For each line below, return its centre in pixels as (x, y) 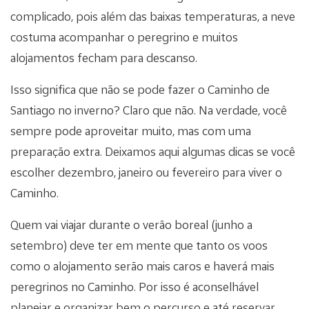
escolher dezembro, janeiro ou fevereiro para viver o (146, 172)
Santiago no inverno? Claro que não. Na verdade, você (149, 110)
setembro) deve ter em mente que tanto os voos (139, 246)
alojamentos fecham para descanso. (104, 58)
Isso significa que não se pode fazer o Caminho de (140, 90)
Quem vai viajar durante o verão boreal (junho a (131, 225)
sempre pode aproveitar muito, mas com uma (131, 131)
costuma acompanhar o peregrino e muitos (124, 37)
